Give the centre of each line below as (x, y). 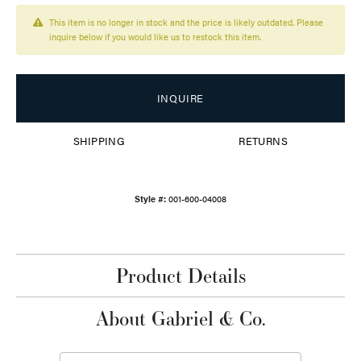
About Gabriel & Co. (180, 319)
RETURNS (263, 141)
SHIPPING (99, 141)
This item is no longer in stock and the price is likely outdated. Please (186, 23)
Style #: (150, 199)
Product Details (180, 276)
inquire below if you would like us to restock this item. (155, 37)
